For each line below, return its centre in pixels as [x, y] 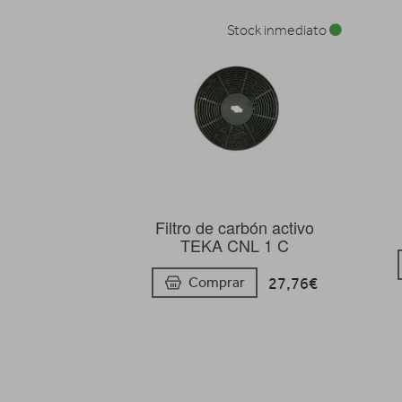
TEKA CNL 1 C [234, 245]
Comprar [216, 283]
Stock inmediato [278, 30]
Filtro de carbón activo [234, 227]
